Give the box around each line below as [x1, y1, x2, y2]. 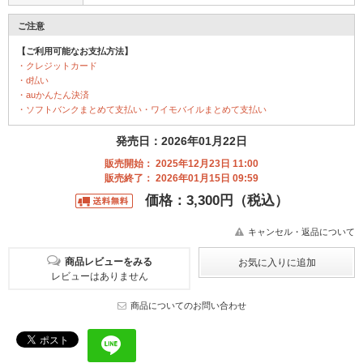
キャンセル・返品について [248, 227, 355, 237]
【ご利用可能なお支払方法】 [17, 46, 133, 57]
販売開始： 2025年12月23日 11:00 [105, 158, 258, 170]
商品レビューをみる [64, 256, 152, 268]
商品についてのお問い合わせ [130, 301, 246, 311]
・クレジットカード [17, 61, 97, 71]
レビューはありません [50, 271, 148, 283]
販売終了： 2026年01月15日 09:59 [105, 173, 258, 185]
